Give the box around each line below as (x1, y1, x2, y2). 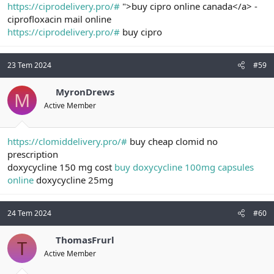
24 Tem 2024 (7, 207, 51, 218)
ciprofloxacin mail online (7, 13, 111, 26)
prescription (7, 147, 58, 160)
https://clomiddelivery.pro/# (7, 135, 127, 147)
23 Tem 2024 (7, 60, 51, 71)
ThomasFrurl (55, 233, 114, 246)
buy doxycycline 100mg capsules (114, 160, 254, 173)
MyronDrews (55, 86, 114, 98)
